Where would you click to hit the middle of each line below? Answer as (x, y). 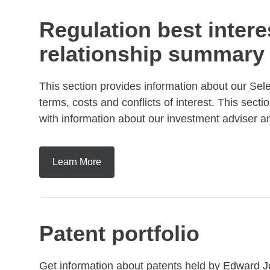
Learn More (77, 162)
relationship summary (152, 54)
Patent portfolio (119, 234)
